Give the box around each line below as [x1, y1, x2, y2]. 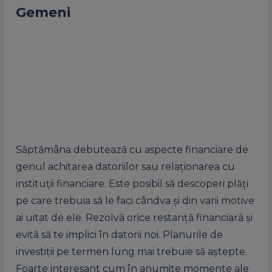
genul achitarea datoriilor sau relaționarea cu [16, 161, 235, 172]
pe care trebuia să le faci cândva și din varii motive [16, 195, 254, 206]
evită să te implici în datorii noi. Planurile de [16, 229, 223, 240]
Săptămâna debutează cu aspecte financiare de [16, 144, 248, 155]
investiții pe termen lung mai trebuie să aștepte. [16, 246, 247, 257]
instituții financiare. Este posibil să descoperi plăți [16, 178, 248, 189]
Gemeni [16, 4, 70, 21]
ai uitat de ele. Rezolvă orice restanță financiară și [16, 212, 253, 223]
